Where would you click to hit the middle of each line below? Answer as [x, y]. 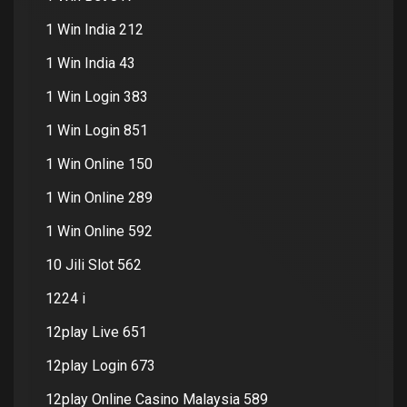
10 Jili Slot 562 [94, 264]
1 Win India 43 [90, 63]
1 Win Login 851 [97, 130]
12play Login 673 [100, 365]
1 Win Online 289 [99, 197]
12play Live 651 [96, 332]
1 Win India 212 [94, 29]
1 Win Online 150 [99, 164]
